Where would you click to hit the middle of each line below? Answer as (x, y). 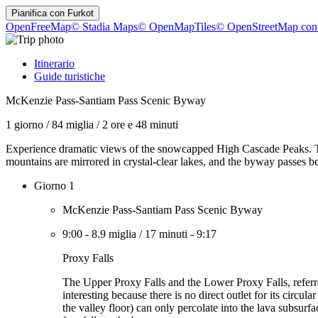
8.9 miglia (114, 234)
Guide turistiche (70, 76)
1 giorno (24, 125)
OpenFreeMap (38, 27)
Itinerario (54, 64)
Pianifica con (39, 13)
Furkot (81, 13)
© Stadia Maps (104, 27)
